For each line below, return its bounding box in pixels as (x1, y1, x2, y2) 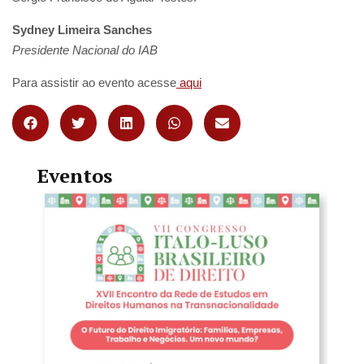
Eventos (37, 162, 112, 188)
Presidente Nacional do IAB (12, 43, 158, 57)
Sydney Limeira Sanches (12, 23, 152, 37)
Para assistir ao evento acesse (12, 76, 176, 89)
